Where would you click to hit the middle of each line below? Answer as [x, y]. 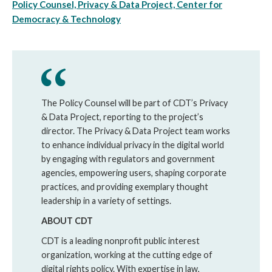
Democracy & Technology [66, 19]
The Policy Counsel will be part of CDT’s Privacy [134, 103]
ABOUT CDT [67, 221]
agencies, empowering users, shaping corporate [134, 173]
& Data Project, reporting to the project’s [122, 117]
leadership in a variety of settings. [106, 201]
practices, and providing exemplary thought [125, 187]
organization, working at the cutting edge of [127, 255]
